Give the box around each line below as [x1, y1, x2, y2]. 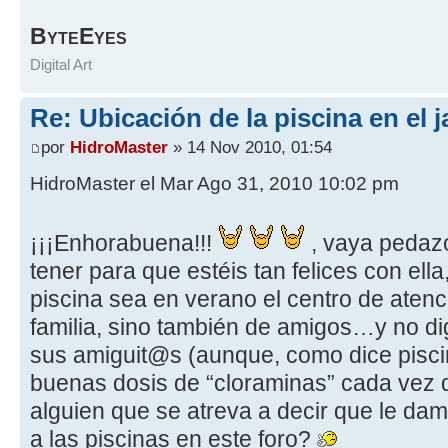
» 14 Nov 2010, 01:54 [168, 137, 332, 158]
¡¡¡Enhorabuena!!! [30, 230, 218, 257]
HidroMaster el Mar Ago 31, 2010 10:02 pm [30, 173, 399, 195]
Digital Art [30, 55, 92, 73]
